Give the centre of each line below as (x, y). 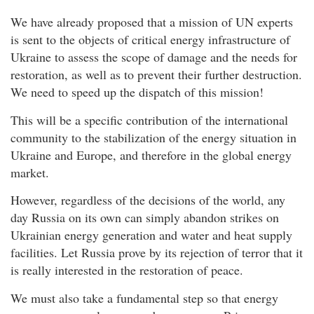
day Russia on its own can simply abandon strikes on (145, 218)
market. (30, 172)
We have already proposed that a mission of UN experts (152, 22)
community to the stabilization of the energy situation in (153, 137)
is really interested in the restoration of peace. (127, 270)
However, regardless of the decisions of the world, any (148, 200)
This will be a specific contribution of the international (149, 120)
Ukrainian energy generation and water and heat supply (151, 235)
